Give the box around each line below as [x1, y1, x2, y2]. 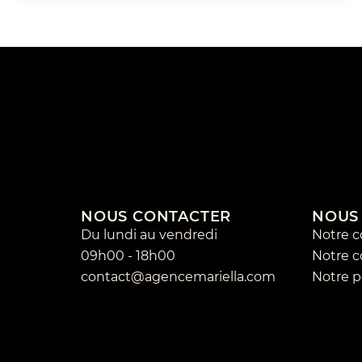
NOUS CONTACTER [81, 207, 232, 225]
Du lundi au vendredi [81, 226, 217, 242]
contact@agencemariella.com [81, 268, 276, 284]
